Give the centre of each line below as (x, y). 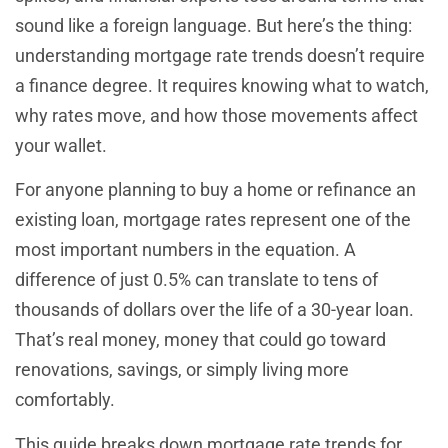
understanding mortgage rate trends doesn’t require (220, 55)
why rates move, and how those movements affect (216, 115)
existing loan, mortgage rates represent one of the (213, 220)
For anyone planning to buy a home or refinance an (215, 190)
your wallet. (61, 145)
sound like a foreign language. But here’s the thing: (213, 25)
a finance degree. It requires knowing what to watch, (222, 85)
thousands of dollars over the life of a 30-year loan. (214, 310)
